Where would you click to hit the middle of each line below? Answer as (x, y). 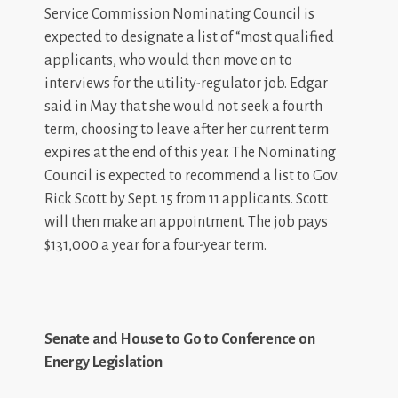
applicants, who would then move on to (168, 60)
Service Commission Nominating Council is (179, 14)
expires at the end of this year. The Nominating (190, 152)
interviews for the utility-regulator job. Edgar (186, 83)
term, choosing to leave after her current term (187, 129)
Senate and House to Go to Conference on (180, 339)
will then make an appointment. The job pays (186, 222)
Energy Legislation (103, 362)
